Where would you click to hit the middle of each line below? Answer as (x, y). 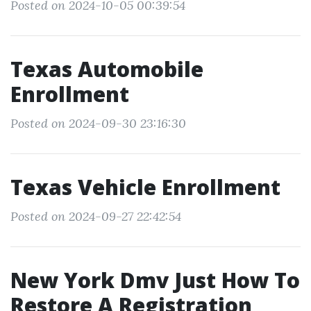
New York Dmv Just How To (155, 280)
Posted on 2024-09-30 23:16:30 (98, 123)
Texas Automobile (107, 69)
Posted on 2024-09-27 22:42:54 (96, 216)
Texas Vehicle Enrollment (145, 187)
